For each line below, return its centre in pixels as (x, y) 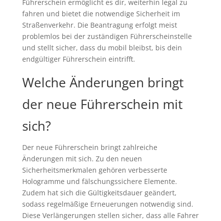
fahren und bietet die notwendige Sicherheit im (101, 14)
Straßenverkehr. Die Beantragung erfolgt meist (99, 25)
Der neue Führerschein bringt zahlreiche (90, 147)
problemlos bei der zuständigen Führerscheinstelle (107, 37)
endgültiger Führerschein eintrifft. (78, 59)
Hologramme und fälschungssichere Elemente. (99, 182)
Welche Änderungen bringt (103, 83)
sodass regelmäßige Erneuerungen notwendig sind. (108, 204)
